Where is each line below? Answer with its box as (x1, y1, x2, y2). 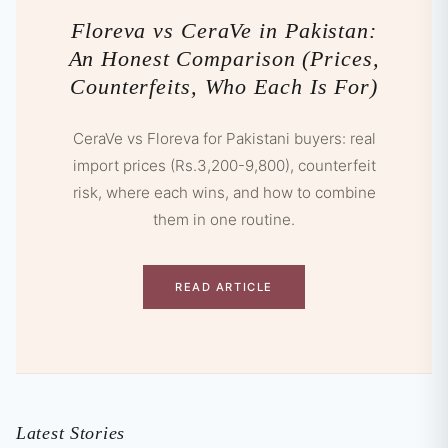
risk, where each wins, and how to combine (72, 183, 376, 203)
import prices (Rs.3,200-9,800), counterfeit (72, 156, 376, 176)
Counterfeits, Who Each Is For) (70, 74, 378, 100)
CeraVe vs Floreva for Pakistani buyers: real (72, 129, 376, 149)
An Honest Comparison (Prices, (68, 46, 380, 72)
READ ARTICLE (175, 279, 273, 294)
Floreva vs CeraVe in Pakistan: (71, 18, 377, 44)
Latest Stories (16, 423, 126, 444)
